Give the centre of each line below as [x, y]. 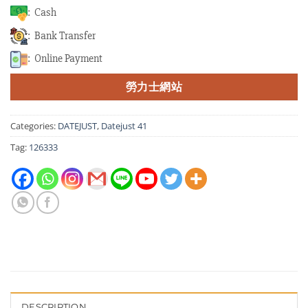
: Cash [42, 13]
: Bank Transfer [62, 35]
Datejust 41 [124, 125]
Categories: [34, 125]
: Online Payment [65, 59]
